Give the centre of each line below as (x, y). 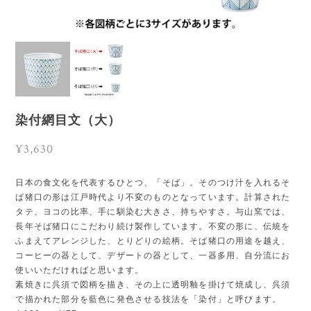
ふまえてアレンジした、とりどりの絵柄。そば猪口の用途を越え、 (153, 241)
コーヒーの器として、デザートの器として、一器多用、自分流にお (153, 255)
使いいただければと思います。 (80, 270)
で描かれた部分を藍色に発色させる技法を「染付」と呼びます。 (149, 299)
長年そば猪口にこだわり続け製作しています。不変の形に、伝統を (153, 226)
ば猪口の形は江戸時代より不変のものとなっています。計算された (153, 197)
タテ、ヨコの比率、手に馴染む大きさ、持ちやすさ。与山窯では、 (153, 211)
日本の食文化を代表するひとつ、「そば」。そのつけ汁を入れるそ (153, 182)
